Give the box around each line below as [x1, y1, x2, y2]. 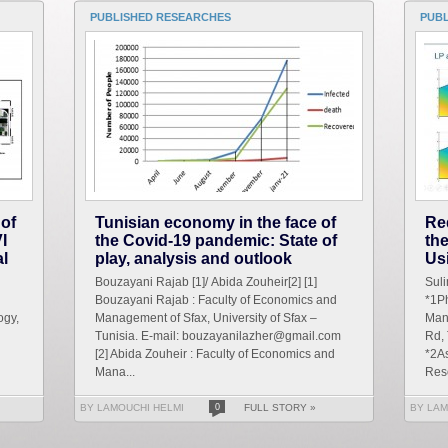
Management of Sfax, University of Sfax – [95, 311, 317, 326]
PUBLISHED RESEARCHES [90, 11, 231, 24]
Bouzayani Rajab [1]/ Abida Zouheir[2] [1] [95, 275, 317, 290]
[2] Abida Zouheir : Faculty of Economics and [95, 347, 335, 362]
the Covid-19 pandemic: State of [95, 232, 337, 250]
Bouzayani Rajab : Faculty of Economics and [95, 293, 337, 308]
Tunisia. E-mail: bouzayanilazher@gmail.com [95, 329, 341, 344]
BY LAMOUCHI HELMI [80, 402, 184, 414]
